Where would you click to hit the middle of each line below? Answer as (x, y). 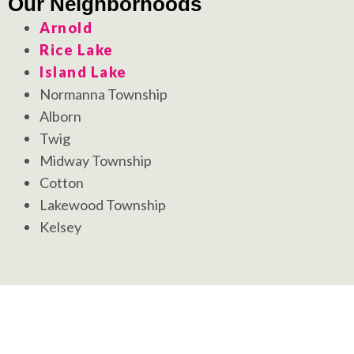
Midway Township (96, 161)
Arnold (66, 28)
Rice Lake (77, 50)
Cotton (62, 183)
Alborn (60, 117)
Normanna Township (104, 94)
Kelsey (60, 227)
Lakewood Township (103, 205)
